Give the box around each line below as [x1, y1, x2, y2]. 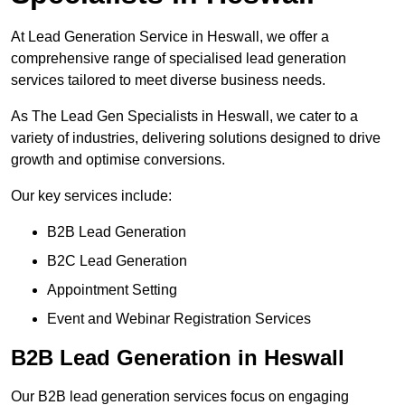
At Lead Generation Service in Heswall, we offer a [11, 29, 329, 45]
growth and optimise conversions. [11, 152, 225, 168]
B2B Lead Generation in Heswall [11, 345, 344, 371]
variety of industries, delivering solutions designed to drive [11, 130, 381, 146]
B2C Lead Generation [47, 253, 187, 269]
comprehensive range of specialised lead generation [11, 51, 346, 67]
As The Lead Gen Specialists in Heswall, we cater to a [11, 108, 358, 125]
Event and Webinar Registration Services [47, 311, 311, 327]
